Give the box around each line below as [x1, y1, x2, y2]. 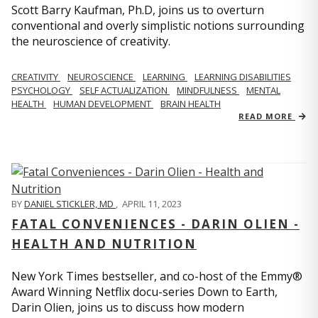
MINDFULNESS [177, 84, 239, 97]
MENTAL [246, 84, 280, 97]
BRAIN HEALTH [160, 97, 221, 111]
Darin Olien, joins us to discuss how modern [11, 300, 244, 316]
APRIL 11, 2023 [122, 197, 182, 211]
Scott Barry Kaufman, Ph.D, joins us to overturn [11, 2, 264, 18]
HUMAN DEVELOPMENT [53, 97, 153, 111]
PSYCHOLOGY [11, 84, 72, 97]
